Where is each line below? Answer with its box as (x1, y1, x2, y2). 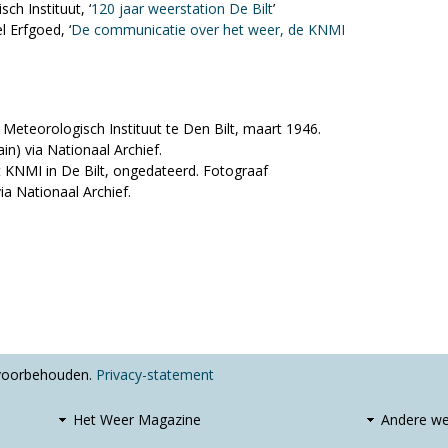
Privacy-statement (96, 365, 214, 385)
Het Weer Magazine (72, 410, 201, 430)
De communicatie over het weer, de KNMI (71, 20, 345, 40)
